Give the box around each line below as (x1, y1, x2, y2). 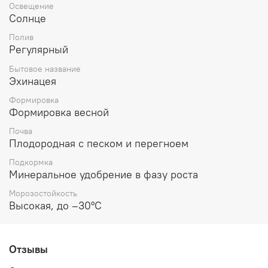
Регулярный (9, 42, 68, 57)
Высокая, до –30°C (9, 199, 102, 213)
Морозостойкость (9, 188, 77, 199)
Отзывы (9, 242, 48, 257)
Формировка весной (9, 105, 109, 119)
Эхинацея (9, 74, 56, 88)
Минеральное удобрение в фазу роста (9, 167, 198, 182)
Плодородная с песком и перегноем (9, 136, 188, 150)
